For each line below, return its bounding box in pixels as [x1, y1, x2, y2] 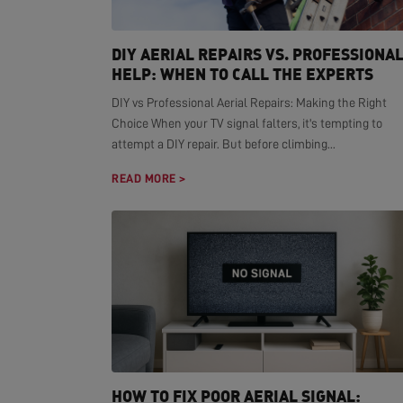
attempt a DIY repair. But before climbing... [112, 138, 336, 150]
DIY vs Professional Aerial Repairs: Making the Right [112, 96, 387, 109]
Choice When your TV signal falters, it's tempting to [112, 117, 382, 130]
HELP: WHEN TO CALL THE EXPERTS [112, 64, 373, 84]
